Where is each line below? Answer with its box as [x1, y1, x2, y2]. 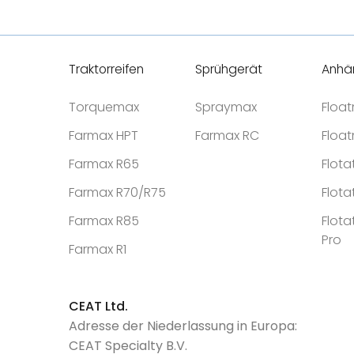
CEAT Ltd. [69, 297, 128, 315]
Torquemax [69, 98, 139, 116]
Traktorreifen [69, 60, 144, 78]
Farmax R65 [69, 155, 139, 173]
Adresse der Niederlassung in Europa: [69, 317, 297, 335]
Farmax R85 [69, 212, 139, 230]
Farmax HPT [69, 126, 138, 145]
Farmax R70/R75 [69, 183, 166, 201]
